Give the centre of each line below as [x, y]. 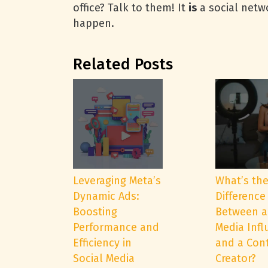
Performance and [116, 227]
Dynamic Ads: [106, 196]
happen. [94, 23]
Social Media [104, 258]
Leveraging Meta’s [117, 181]
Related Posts [123, 64]
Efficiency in [102, 243]
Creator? [235, 258]
